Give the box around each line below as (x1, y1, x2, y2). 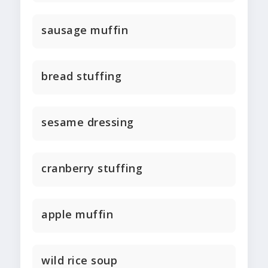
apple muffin (41, 207, 113, 222)
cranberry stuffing (41, 161, 142, 176)
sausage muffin (41, 23, 128, 38)
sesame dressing (41, 115, 134, 130)
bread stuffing (41, 69, 121, 84)
